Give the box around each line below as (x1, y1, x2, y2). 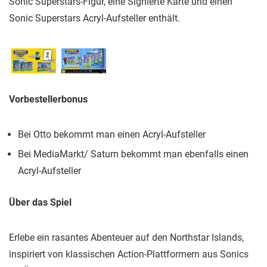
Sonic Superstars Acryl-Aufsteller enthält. (9, 13, 180, 24)
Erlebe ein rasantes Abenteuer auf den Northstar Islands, (9, 232, 244, 243)
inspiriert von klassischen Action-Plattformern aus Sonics (9, 249, 249, 260)
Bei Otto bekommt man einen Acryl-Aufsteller (18, 129, 206, 140)
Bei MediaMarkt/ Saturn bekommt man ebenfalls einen (18, 148, 249, 160)
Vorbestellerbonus (9, 94, 88, 105)
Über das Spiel (9, 197, 72, 208)
